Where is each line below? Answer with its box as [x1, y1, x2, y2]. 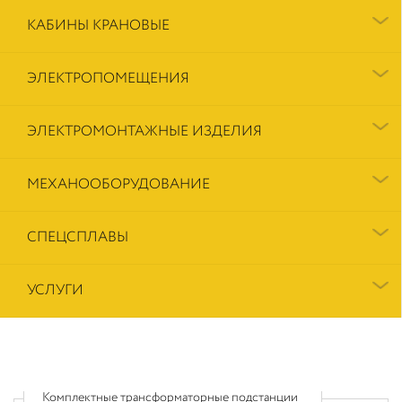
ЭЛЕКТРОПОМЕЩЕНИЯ [27, 67, 189, 89]
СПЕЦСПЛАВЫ [27, 226, 128, 248]
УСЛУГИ [27, 279, 83, 301]
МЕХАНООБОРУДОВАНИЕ [27, 173, 210, 195]
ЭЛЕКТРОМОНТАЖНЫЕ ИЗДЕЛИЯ [27, 120, 262, 142]
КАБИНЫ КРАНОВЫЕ [27, 14, 170, 36]
